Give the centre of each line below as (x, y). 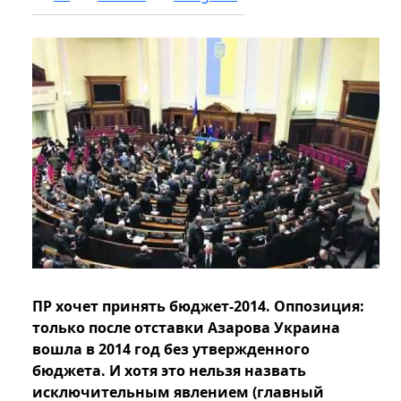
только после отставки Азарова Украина (186, 328)
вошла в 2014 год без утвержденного (171, 350)
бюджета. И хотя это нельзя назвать (169, 371)
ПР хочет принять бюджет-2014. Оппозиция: (198, 307)
